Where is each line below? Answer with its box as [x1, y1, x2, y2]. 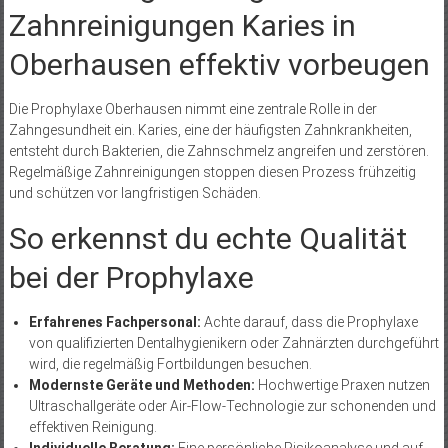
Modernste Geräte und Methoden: [28, 376, 255, 393]
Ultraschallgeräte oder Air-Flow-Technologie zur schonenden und [28, 397, 436, 414]
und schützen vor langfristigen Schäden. [8, 184, 261, 201]
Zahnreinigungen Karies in [8, 7, 356, 43]
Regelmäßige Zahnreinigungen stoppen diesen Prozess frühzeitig [8, 163, 416, 180]
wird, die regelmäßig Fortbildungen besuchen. [28, 355, 312, 372]
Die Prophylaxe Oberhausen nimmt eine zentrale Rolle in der [8, 100, 377, 117]
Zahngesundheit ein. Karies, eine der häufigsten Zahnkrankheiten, [8, 121, 412, 138]
